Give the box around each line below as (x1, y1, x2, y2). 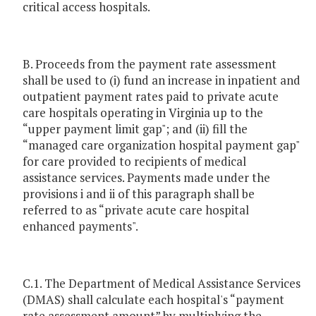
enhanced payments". (23, 218, 138, 235)
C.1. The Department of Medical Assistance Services (23, 275, 300, 292)
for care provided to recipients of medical (23, 153, 246, 170)
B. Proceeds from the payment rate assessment (23, 56, 276, 73)
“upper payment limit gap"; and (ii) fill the (23, 121, 248, 138)
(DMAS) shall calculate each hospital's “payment (23, 291, 284, 308)
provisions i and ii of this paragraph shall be (23, 186, 255, 202)
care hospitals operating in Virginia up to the (23, 104, 263, 121)
